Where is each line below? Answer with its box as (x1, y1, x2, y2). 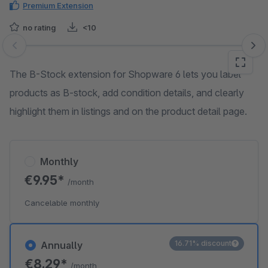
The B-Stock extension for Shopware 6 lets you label (10, 68, 241, 80)
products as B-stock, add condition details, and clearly (10, 87, 244, 99)
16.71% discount (175, 239, 232, 248)
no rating (23, 23, 56, 32)
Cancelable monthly (25, 198, 99, 208)
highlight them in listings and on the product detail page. (10, 105, 247, 117)
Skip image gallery (9, 45, 87, 57)
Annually (41, 239, 83, 251)
